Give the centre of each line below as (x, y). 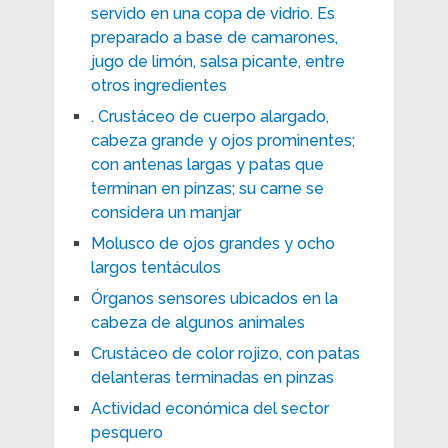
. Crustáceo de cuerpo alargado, (209, 116)
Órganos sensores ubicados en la (214, 298)
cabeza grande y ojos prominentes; (222, 140)
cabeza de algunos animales (197, 322)
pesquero (126, 432)
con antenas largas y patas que (207, 164)
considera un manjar (165, 212)
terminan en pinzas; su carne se (207, 188)
